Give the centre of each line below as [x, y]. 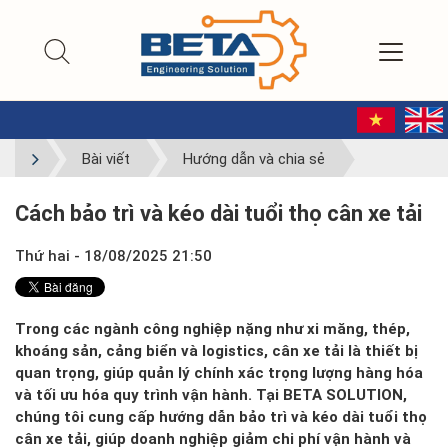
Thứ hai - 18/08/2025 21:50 [113, 256]
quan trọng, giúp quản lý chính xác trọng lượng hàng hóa [219, 373]
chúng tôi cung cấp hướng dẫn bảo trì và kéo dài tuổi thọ [221, 417]
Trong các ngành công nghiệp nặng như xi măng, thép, [212, 329]
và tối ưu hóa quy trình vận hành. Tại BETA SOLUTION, [211, 395]
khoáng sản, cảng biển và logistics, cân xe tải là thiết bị [216, 351]
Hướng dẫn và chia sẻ [253, 159]
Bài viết [106, 159]
